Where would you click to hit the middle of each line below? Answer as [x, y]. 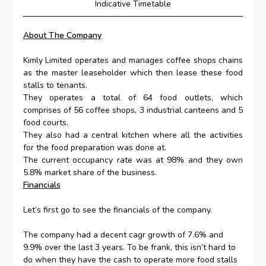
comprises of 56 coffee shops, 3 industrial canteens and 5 [133, 110]
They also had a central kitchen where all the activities [133, 135]
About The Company [62, 36]
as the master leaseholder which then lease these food [133, 73]
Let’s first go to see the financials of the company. [117, 210]
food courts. [45, 123]
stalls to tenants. [55, 85]
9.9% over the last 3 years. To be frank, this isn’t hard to [129, 248]
